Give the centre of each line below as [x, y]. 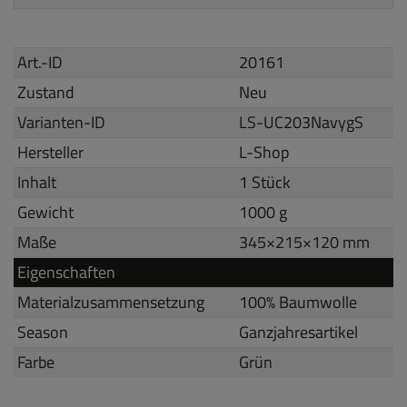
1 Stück [265, 182]
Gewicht [46, 212]
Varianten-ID [62, 122]
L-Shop [264, 152]
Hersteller [51, 152]
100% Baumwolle [298, 302]
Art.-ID [40, 62]
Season [43, 332]
